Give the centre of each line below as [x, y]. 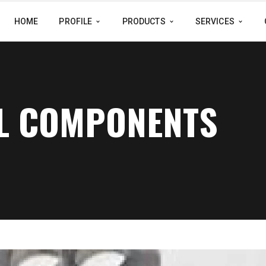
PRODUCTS [144, 21]
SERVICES [215, 21]
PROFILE [76, 21]
